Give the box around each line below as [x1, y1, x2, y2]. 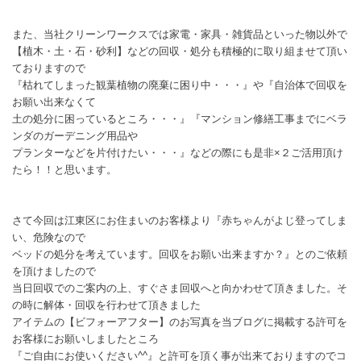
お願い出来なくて [12, 96, 96, 109]
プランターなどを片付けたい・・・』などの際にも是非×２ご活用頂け [12, 147, 343, 160]
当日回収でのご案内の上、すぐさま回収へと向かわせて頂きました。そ [12, 282, 347, 295]
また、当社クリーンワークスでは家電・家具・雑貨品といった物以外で [12, 28, 347, 41]
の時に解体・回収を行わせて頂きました [12, 299, 201, 312]
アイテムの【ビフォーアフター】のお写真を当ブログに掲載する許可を [12, 316, 347, 329]
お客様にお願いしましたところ [12, 333, 159, 346]
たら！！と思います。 [12, 164, 117, 176]
